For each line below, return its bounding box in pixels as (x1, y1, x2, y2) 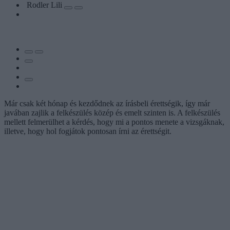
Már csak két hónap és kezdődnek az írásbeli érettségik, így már (4, 99, 210, 108)
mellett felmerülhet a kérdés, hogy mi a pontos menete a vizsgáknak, (4, 117, 224, 126)
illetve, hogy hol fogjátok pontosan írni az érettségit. (4, 126, 171, 136)
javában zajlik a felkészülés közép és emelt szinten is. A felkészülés (4, 108, 220, 117)
